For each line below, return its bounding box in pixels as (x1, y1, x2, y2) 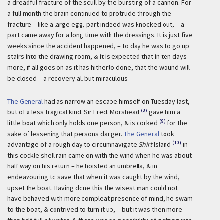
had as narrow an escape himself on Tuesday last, (43, 97, 190, 106)
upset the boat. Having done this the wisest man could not (7, 183, 178, 192)
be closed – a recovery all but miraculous (7, 74, 128, 82)
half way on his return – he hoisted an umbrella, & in (7, 162, 157, 170)
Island (152, 140, 171, 149)
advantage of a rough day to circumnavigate (7, 140, 138, 149)
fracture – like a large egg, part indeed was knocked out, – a (7, 20, 184, 28)
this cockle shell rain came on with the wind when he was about (7, 151, 192, 160)
